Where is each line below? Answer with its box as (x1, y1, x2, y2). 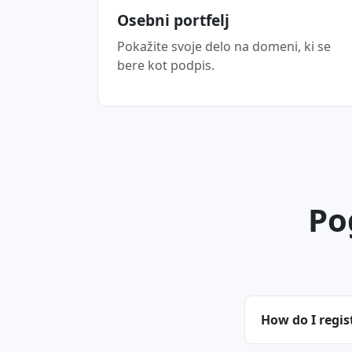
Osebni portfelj (117, 9, 229, 31)
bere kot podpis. (117, 57, 214, 74)
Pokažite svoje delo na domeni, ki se (117, 38, 331, 55)
